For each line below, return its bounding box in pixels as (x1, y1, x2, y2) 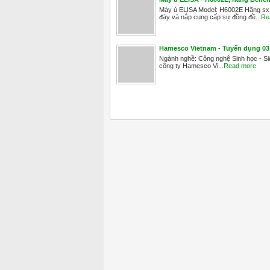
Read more (224, 61, 256, 69)
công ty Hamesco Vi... (159, 61, 224, 69)
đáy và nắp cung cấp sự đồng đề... (159, 13, 261, 20)
